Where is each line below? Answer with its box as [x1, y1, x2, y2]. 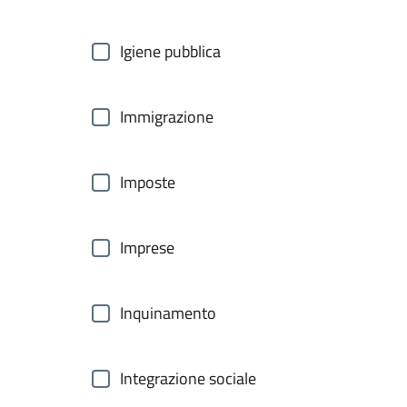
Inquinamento [120, 301, 216, 325]
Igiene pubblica [120, 39, 221, 64]
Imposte [120, 170, 175, 194]
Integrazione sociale [120, 366, 256, 391]
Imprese [120, 235, 174, 260]
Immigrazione [120, 104, 213, 129]
